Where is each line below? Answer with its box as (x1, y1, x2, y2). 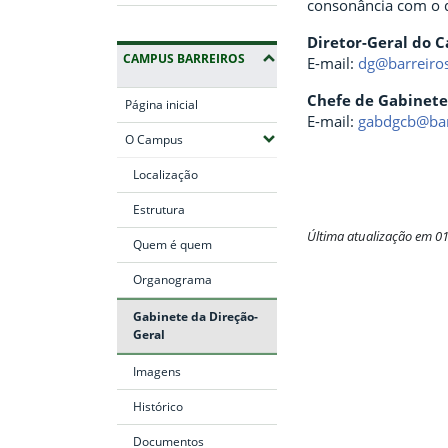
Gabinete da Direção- (133, 307, 258, 325)
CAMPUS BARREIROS (123, 49, 245, 67)
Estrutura (133, 200, 185, 218)
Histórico (133, 397, 183, 415)
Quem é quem (133, 235, 212, 253)
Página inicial (125, 95, 198, 113)
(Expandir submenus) (182, 129, 300, 147)
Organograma (133, 270, 212, 288)
